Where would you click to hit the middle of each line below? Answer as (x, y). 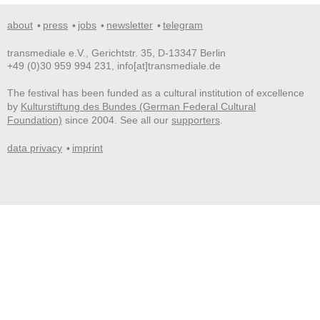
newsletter (130, 25)
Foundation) (35, 120)
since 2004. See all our (117, 120)
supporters (196, 120)
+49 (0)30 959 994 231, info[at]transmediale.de (114, 66)
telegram (183, 25)
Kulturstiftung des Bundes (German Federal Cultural (138, 106)
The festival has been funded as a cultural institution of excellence (156, 93)
